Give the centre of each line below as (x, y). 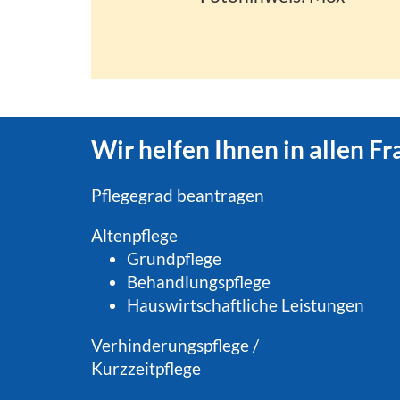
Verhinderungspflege (171, 346)
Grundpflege (175, 259)
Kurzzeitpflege (146, 369)
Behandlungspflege (199, 282)
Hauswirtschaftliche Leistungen (246, 305)
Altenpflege (135, 236)
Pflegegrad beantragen (178, 196)
